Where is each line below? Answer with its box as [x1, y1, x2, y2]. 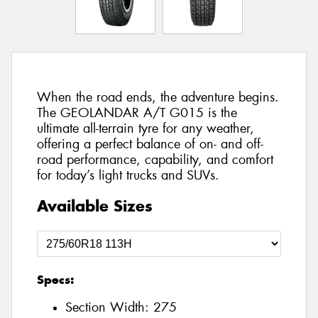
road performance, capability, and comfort [37, 151, 273, 169]
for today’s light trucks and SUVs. [37, 167, 219, 185]
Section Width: [65, 299, 153, 317]
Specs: [37, 271, 74, 287]
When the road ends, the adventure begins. [37, 89, 279, 106]
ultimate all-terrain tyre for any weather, [37, 120, 254, 138]
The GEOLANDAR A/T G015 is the [37, 104, 237, 122]
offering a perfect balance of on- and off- [37, 136, 263, 153]
